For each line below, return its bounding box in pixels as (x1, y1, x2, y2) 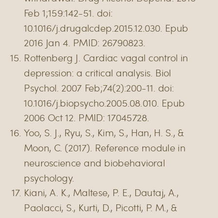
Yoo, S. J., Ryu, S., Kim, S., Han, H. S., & (24, 126, 184, 139)
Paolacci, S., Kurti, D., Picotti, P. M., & (24, 200, 177, 214)
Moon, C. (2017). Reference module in (24, 141, 185, 154)
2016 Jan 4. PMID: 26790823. (24, 36, 145, 49)
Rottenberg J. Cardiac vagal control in (24, 51, 188, 64)
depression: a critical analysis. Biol (24, 66, 171, 79)
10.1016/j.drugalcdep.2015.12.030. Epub (24, 21, 188, 34)
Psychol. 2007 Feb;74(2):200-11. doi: (24, 81, 174, 94)
